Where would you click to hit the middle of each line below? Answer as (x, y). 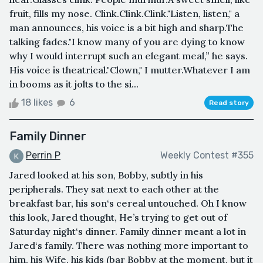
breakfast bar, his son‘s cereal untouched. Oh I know (128, 203)
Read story (229, 102)
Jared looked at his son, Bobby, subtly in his (106, 175)
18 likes (37, 102)
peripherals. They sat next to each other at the (114, 189)
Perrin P (43, 155)
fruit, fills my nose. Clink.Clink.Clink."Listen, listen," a (124, 13)
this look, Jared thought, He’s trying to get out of (118, 217)
